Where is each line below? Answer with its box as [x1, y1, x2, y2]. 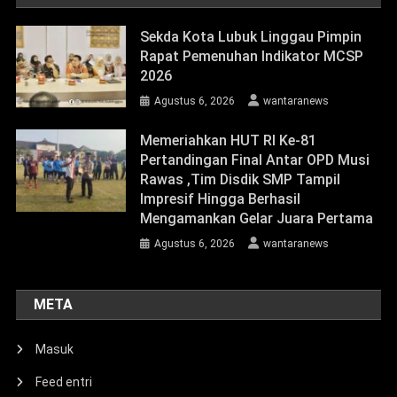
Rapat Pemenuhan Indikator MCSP [140, 48, 364, 66]
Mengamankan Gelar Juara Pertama [140, 210, 378, 228]
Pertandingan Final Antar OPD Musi [140, 152, 370, 169]
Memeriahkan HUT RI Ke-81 [140, 132, 317, 150]
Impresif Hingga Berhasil [140, 191, 301, 208]
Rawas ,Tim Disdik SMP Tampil [140, 171, 341, 189]
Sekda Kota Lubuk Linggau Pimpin [140, 28, 362, 46]
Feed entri [35, 375, 93, 390]
